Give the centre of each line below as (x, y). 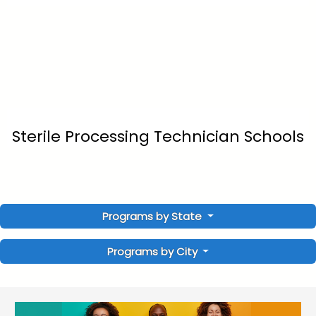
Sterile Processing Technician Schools (158, 136)
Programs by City (152, 252)
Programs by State (154, 217)
